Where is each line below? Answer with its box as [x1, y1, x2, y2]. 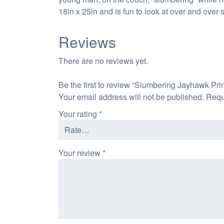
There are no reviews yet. [58, 54, 148, 66]
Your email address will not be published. [58, 90, 204, 102]
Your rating [58, 107, 99, 119]
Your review [58, 146, 102, 158]
